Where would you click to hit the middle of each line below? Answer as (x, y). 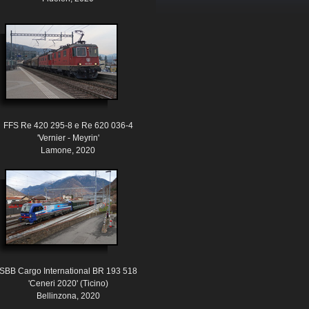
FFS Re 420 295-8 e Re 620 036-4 (68, 126)
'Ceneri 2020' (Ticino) (68, 284)
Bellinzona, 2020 (68, 296)
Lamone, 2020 (68, 151)
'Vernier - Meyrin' (68, 138)
